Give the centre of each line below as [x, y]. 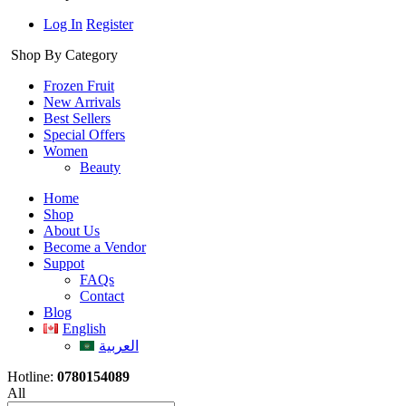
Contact [102, 295]
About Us [72, 230]
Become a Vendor [95, 246]
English [84, 328]
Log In [63, 24]
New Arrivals [82, 101]
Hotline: [32, 376]
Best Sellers [77, 118]
